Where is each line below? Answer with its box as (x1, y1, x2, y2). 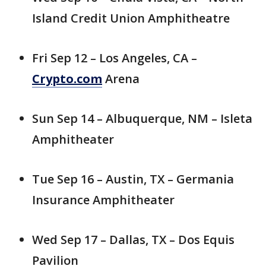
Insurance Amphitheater (32, 192, 175, 208)
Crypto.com (32, 71, 102, 87)
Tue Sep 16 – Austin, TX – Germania (32, 171, 234, 188)
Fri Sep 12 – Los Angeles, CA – (32, 50, 197, 66)
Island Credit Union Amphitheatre (32, 10, 230, 27)
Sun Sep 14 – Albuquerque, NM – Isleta (32, 110, 252, 127)
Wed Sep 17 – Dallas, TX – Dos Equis (32, 232, 235, 248)
